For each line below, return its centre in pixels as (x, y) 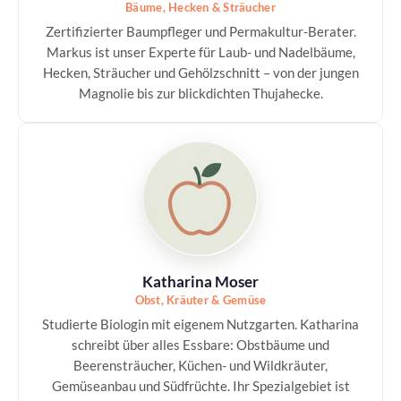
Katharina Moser (200, 282)
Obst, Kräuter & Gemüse (200, 300)
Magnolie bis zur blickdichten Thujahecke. (200, 93)
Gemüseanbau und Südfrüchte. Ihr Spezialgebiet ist (200, 386)
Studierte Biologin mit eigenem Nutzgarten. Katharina (200, 324)
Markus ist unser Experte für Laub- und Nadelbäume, (200, 52)
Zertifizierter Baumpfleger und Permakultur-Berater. (200, 31)
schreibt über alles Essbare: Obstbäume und (200, 345)
